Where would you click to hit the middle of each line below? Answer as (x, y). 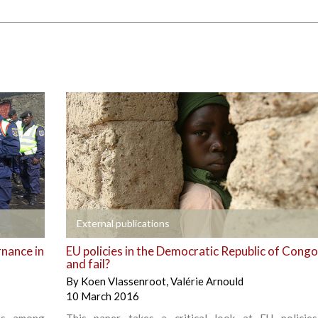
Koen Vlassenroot (123, 281)
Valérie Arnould (207, 281)
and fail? (88, 264)
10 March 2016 (102, 296)
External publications (123, 224)
